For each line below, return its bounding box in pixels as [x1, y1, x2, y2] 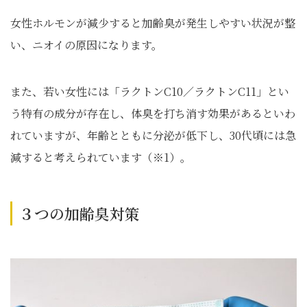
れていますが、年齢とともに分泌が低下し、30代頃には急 [10, 127, 296, 143]
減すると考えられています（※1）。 [10, 149, 191, 165]
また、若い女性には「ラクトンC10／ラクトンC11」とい [10, 84, 289, 99]
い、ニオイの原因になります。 [10, 37, 162, 53]
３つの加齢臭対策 [19, 203, 140, 224]
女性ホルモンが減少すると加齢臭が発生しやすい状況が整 [10, 15, 295, 31]
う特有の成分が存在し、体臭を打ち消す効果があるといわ [10, 106, 295, 121]
